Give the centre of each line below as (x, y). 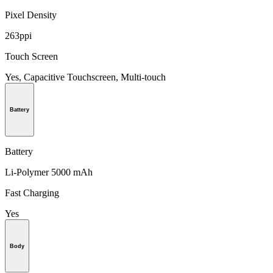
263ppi (18, 36)
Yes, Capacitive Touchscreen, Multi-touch (85, 77)
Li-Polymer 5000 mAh (49, 172)
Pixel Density (31, 15)
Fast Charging (32, 193)
